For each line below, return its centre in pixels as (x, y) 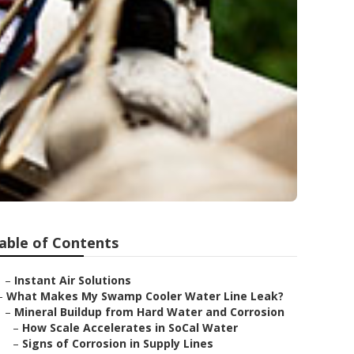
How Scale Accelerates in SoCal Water (130, 328)
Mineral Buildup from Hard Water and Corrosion (149, 312)
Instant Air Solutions (73, 280)
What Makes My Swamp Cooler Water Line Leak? (145, 296)
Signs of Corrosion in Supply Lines (118, 343)
